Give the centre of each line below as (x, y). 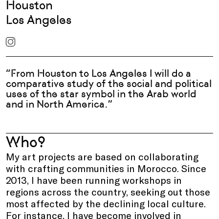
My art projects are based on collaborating (102, 156)
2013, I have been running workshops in (94, 180)
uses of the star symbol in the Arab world (101, 94)
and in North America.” (59, 104)
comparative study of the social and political (109, 84)
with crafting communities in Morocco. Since (106, 168)
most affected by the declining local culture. (106, 203)
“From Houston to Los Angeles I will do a (99, 73)
